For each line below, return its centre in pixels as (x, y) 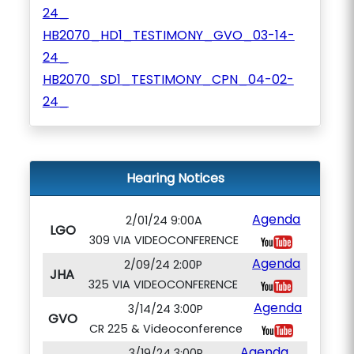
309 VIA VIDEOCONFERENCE (164, 240)
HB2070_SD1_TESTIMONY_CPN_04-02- (168, 79)
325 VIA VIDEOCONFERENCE (163, 284)
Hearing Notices (175, 178)
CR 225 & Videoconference (166, 329)
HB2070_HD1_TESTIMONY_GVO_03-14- (168, 35)
